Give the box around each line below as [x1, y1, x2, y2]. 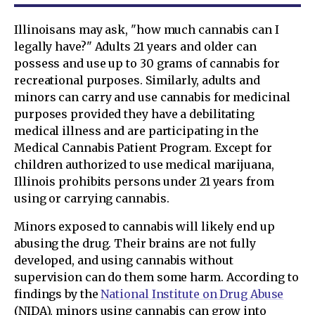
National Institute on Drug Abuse [101, 287, 284, 301]
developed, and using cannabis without [14, 253, 233, 267]
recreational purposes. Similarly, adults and [14, 73, 260, 87]
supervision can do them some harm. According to [14, 270, 299, 284]
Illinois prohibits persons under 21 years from [14, 174, 274, 188]
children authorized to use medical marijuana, [14, 157, 274, 172]
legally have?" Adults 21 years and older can [14, 39, 257, 53]
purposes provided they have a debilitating [14, 107, 255, 121]
